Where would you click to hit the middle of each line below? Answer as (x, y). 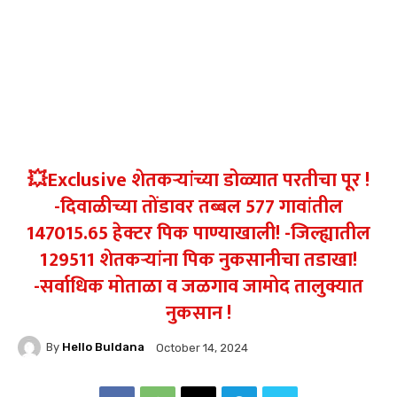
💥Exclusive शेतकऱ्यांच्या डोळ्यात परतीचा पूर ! (198, 180)
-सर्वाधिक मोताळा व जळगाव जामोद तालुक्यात (198, 286)
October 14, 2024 (202, 347)
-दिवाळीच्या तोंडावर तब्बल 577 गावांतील (198, 206)
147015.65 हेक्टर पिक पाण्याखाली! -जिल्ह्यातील (198, 233)
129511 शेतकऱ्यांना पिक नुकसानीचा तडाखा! (198, 260)
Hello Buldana (103, 347)
